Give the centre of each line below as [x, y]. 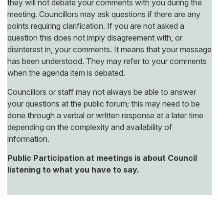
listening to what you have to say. [73, 169]
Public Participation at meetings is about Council [102, 158]
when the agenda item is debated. [66, 73]
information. [28, 139]
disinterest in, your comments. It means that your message [109, 49]
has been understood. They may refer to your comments [107, 61]
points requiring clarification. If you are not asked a [96, 26]
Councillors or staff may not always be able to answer [102, 92]
